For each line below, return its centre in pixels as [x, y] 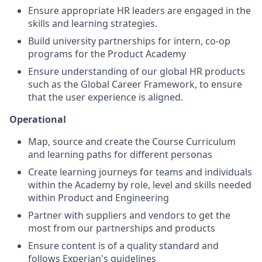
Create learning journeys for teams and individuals [140, 172]
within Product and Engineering [99, 197]
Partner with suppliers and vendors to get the [129, 215]
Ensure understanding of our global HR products [137, 71]
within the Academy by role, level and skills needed [140, 185]
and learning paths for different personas [120, 154]
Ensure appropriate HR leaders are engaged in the [139, 10]
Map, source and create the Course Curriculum [132, 141]
